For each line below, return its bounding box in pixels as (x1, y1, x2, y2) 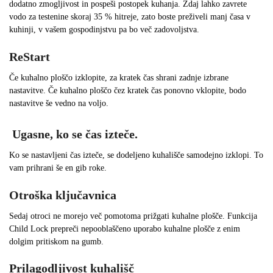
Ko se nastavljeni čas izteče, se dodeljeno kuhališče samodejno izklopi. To (9, 150, 263, 160)
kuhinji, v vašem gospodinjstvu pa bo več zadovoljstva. (9, 25, 199, 35)
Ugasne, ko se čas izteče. (12, 127, 138, 141)
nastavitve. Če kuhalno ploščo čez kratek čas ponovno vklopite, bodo (9, 86, 246, 95)
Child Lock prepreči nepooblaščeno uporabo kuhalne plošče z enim (9, 224, 240, 233)
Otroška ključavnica (9, 188, 116, 202)
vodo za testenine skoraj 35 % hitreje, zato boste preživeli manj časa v (9, 12, 250, 22)
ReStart (9, 50, 50, 63)
